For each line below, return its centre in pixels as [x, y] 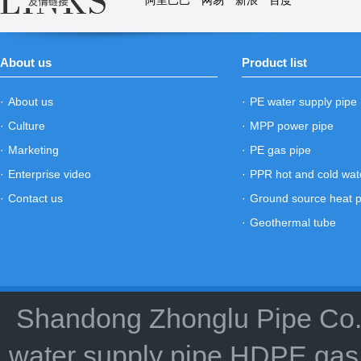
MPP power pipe [292, 126]
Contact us [35, 198]
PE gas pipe [280, 150]
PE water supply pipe [303, 102]
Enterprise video [50, 174]
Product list [274, 62]
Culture [27, 126]
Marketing [33, 150]
